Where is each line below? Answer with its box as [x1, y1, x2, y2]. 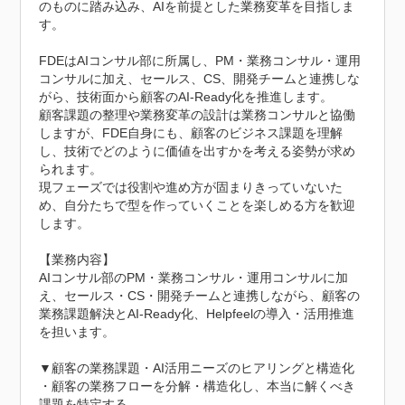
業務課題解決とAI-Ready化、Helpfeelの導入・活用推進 [39, 306, 355, 321]
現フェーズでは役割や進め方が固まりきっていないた [39, 180, 344, 194]
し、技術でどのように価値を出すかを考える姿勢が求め [39, 144, 356, 158]
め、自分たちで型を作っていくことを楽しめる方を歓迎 [39, 198, 356, 212]
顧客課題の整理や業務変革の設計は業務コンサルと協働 [39, 108, 356, 122]
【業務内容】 [39, 252, 116, 267]
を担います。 [39, 325, 116, 339]
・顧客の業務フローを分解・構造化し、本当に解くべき [39, 379, 356, 393]
